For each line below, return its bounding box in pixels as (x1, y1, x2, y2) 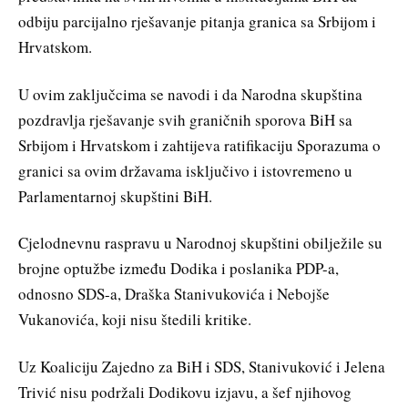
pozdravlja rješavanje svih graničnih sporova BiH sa (18, 108, 352, 130)
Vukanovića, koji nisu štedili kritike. (18, 309, 251, 331)
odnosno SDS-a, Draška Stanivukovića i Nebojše (18, 283, 330, 305)
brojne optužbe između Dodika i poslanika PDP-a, (18, 258, 339, 280)
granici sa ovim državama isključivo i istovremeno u (18, 159, 352, 181)
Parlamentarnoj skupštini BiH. (18, 185, 212, 207)
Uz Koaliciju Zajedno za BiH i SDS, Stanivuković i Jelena (18, 356, 385, 378)
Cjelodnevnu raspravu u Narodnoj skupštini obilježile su (18, 232, 382, 254)
